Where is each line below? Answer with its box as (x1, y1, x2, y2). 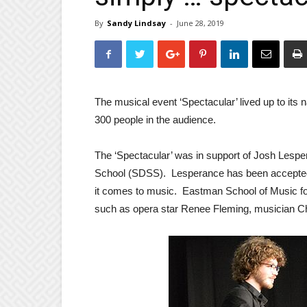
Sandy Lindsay (107, 18, 166, 29)
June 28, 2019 (177, 18, 224, 29)
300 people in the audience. (95, 114, 216, 126)
